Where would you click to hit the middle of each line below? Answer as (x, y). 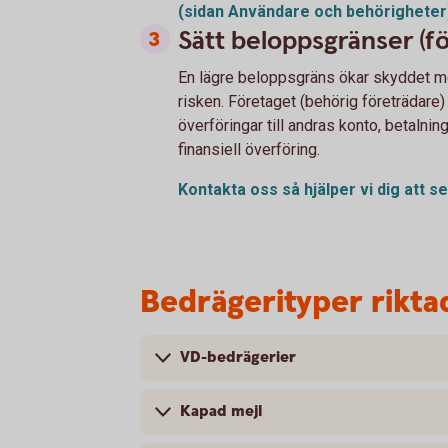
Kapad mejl (221, 412)
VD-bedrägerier (238, 358)
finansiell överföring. (251, 150)
